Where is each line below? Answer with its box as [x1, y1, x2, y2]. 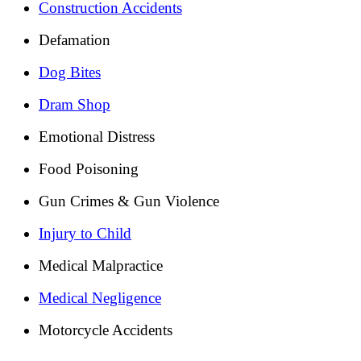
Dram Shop [39, 95, 110, 113]
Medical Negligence [39, 288, 161, 306]
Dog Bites [39, 63, 101, 81]
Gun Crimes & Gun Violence [39, 192, 219, 210]
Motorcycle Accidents [39, 321, 172, 338]
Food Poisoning [39, 160, 139, 177]
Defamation [39, 31, 110, 48]
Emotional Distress [39, 127, 155, 145]
